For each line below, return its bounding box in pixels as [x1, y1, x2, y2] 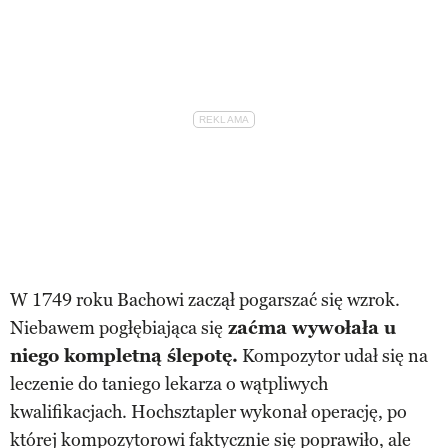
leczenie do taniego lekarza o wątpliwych [10, 372, 328, 395]
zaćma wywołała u [223, 316, 396, 339]
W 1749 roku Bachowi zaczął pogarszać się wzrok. [10, 288, 400, 311]
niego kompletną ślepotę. [10, 344, 238, 367]
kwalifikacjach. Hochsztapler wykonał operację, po [10, 400, 407, 423]
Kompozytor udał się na [238, 344, 428, 367]
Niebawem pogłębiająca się [10, 316, 223, 339]
